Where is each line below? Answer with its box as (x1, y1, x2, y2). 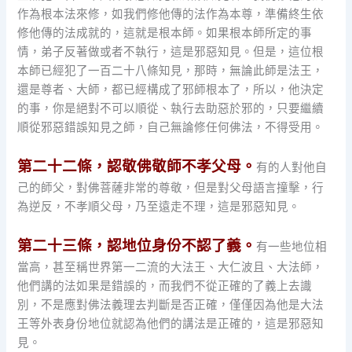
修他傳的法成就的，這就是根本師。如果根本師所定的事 (17, 25, 313, 40)
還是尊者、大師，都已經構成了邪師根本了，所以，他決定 (17, 82, 324, 97)
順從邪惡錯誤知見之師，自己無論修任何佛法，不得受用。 (17, 119, 324, 134)
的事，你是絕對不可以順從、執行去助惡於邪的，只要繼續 (17, 101, 324, 115)
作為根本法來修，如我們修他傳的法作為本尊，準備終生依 (17, 6, 324, 21)
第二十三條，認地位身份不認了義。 (17, 236, 257, 255)
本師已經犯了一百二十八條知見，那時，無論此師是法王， (17, 63, 324, 78)
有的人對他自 (256, 160, 328, 175)
